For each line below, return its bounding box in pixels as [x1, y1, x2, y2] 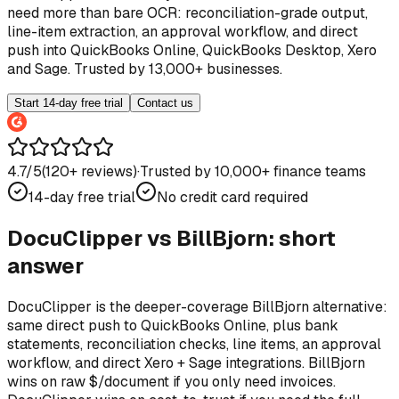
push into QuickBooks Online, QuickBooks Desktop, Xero [7, 41, 377, 61]
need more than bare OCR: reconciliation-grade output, [7, 4, 368, 23]
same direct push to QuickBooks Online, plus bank [7, 315, 338, 335]
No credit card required [157, 188, 308, 208]
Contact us [137, 96, 193, 110]
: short [268, 224, 336, 252]
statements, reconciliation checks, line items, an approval [7, 334, 381, 354]
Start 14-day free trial [14, 96, 123, 110]
